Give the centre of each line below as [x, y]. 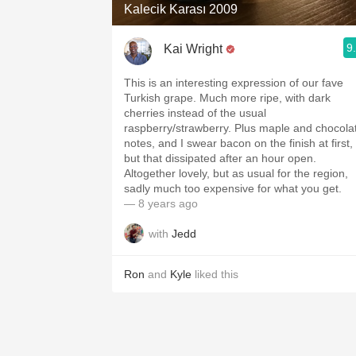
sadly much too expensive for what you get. [233, 188]
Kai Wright [193, 48]
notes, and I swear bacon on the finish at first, [238, 143]
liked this [215, 274]
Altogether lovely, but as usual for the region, [236, 173]
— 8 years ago [161, 203]
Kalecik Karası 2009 [181, 9]
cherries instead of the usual [195, 113]
